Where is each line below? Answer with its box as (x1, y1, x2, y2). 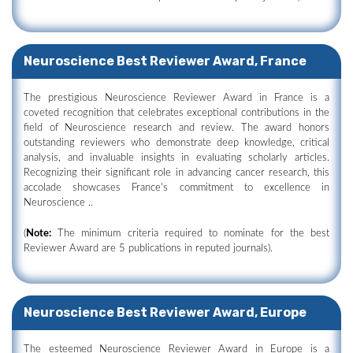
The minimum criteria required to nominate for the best (51, 229, 329, 239)
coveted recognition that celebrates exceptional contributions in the (24, 108, 329, 118)
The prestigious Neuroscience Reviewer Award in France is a (24, 93, 329, 103)
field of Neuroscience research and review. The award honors (24, 123, 329, 133)
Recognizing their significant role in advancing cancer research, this (24, 168, 329, 178)
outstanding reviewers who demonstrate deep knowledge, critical (24, 138, 329, 148)
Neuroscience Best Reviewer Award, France (24, 54, 307, 69)
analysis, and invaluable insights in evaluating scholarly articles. (24, 153, 329, 163)
